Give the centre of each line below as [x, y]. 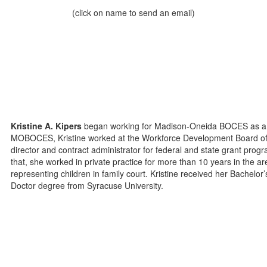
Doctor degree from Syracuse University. [87, 185]
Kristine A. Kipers [46, 126]
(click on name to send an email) [133, 13]
